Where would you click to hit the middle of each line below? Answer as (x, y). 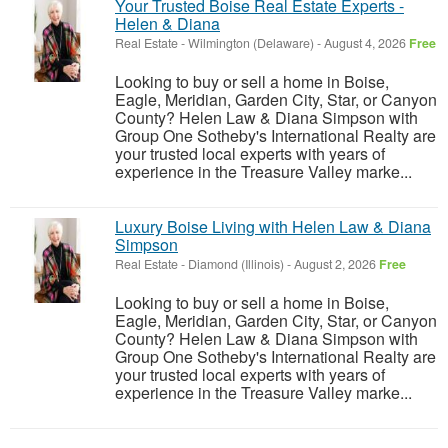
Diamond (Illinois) (236, 263)
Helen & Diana (167, 23)
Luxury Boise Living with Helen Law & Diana (273, 226)
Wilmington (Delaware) (251, 42)
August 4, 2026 (365, 42)
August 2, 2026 (335, 263)
